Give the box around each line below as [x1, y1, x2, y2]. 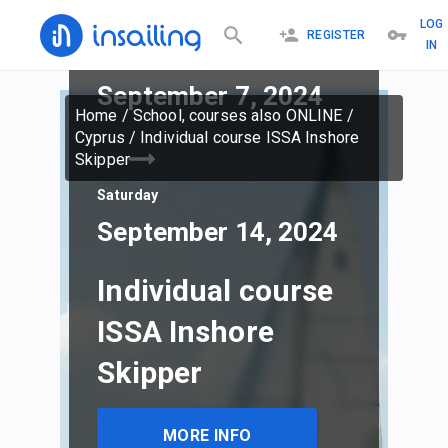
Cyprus [75, 128, 125, 147]
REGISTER [306, 27, 366, 42]
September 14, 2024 [97, 217, 339, 248]
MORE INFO [162, 425, 252, 445]
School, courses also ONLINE [132, 106, 343, 125]
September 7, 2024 [97, 81, 324, 112]
